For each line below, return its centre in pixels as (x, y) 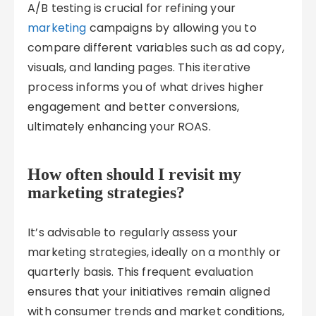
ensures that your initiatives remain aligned (149, 292)
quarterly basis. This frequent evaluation (141, 272)
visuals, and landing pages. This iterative (139, 67)
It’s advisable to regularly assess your (133, 232)
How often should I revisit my (135, 174)
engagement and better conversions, (134, 107)
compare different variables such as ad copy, (156, 48)
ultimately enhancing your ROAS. (119, 127)
